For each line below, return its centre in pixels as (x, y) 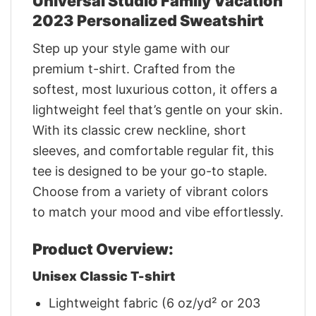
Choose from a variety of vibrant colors (150, 192)
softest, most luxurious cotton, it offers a (155, 90)
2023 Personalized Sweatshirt (148, 21)
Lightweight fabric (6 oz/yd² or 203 (155, 303)
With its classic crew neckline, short (139, 130)
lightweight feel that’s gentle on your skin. (158, 110)
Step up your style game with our (131, 49)
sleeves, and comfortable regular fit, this (153, 151)
